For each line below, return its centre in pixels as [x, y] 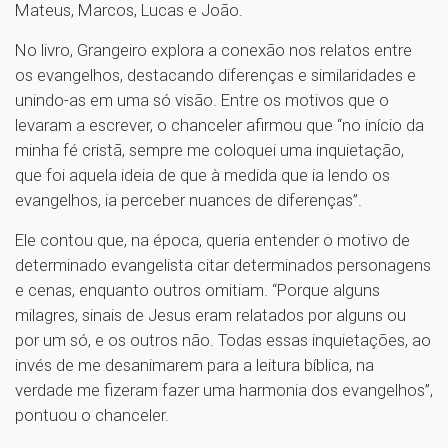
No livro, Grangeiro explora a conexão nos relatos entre [213, 50]
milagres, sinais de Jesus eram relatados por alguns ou [210, 315]
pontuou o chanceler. [94, 415]
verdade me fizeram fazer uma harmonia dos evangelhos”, [224, 390]
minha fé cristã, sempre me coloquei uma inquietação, [209, 150]
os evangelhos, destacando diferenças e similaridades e [215, 75]
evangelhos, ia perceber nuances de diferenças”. [190, 200]
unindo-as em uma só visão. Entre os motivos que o [202, 100]
